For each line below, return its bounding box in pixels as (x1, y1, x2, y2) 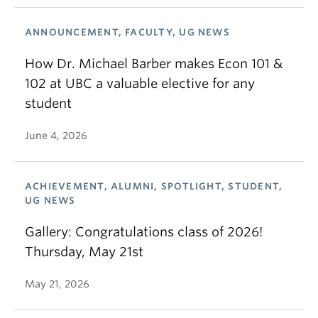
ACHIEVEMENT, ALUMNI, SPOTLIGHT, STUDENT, (25, 181, 283, 192)
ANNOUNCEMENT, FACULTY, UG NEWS (25, 27, 230, 38)
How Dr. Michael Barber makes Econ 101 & (25, 56, 283, 72)
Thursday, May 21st (25, 244, 143, 260)
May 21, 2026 (25, 278, 89, 290)
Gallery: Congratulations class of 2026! (25, 224, 263, 240)
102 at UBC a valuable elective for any (25, 76, 255, 92)
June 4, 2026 (25, 130, 87, 142)
